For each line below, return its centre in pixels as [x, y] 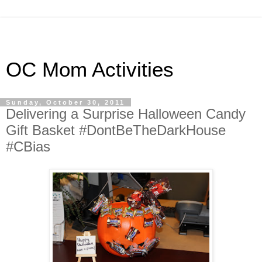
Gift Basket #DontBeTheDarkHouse [116, 130]
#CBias [28, 146]
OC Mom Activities [90, 70]
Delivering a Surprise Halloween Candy [126, 114]
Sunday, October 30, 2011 [65, 102]
